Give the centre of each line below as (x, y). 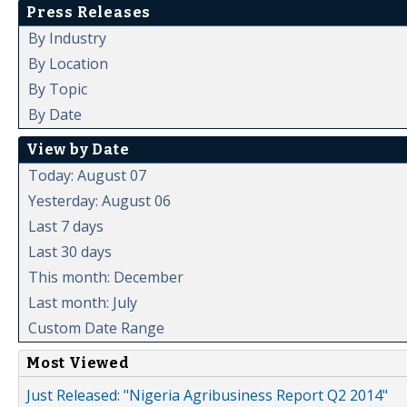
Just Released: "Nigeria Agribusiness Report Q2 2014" (207, 395)
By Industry (67, 38)
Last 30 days (70, 251)
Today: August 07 (87, 175)
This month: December (106, 277)
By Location (68, 63)
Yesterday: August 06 (99, 200)
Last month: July (83, 302)
